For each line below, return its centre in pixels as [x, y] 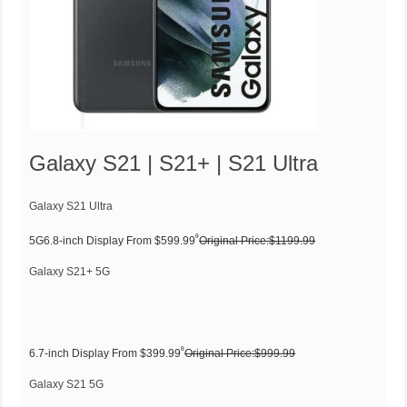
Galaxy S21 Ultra [71, 206]
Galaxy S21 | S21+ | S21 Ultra [174, 163]
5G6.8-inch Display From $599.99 [113, 240]
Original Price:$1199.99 [258, 240]
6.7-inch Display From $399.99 [105, 353]
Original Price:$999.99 [240, 353]
